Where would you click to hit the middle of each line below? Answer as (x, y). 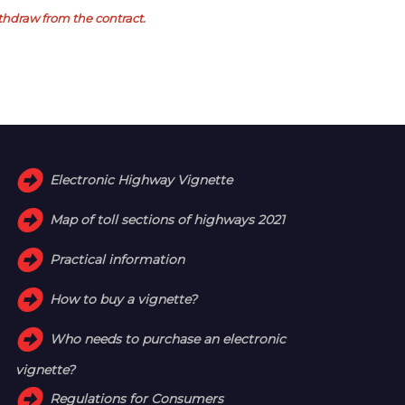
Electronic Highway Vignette (141, 179)
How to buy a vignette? (124, 299)
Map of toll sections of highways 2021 (168, 219)
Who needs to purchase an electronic (168, 339)
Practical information (118, 259)
